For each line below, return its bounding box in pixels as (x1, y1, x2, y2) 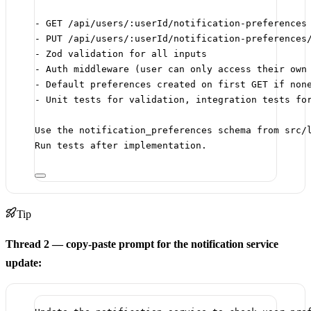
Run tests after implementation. (35, 140, 207, 151)
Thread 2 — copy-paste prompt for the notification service (6, 237, 278, 250)
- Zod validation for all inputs (35, 48, 207, 59)
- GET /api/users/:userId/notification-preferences (35, 17, 307, 28)
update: (6, 256, 42, 269)
